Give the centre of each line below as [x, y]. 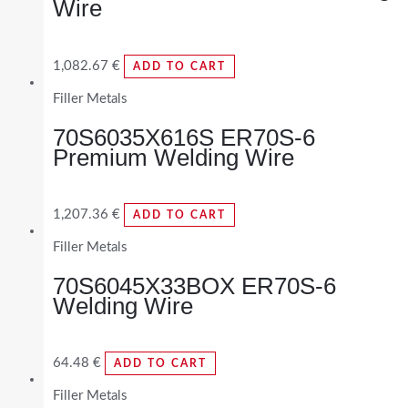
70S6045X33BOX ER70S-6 [194, 286]
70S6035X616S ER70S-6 [184, 137]
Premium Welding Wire [173, 157]
